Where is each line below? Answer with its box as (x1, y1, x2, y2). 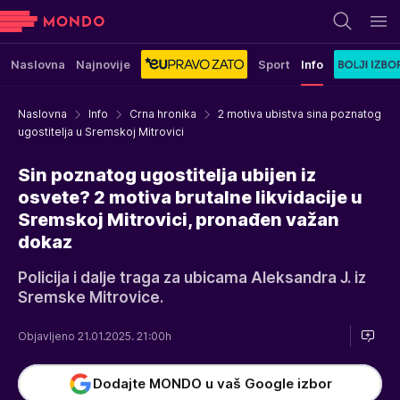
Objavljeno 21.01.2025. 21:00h (18, 329, 174, 343)
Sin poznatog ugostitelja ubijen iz (18, 164, 316, 186)
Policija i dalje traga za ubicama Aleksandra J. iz (18, 269, 366, 287)
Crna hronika (129, 107, 196, 121)
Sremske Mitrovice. (18, 288, 163, 306)
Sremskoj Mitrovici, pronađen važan (18, 209, 339, 230)
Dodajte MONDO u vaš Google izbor (93, 375, 332, 392)
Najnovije (76, 57, 130, 71)
